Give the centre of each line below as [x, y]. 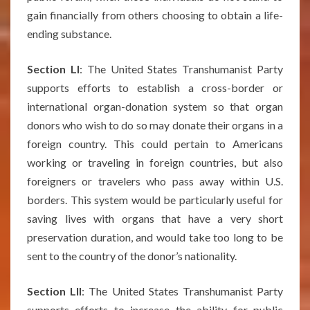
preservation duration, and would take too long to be [155, 237]
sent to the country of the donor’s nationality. [132, 256]
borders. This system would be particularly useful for [155, 200]
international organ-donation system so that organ [155, 106]
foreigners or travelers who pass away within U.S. [155, 181]
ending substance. [69, 34]
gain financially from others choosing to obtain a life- [155, 15]
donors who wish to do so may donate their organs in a [155, 125]
